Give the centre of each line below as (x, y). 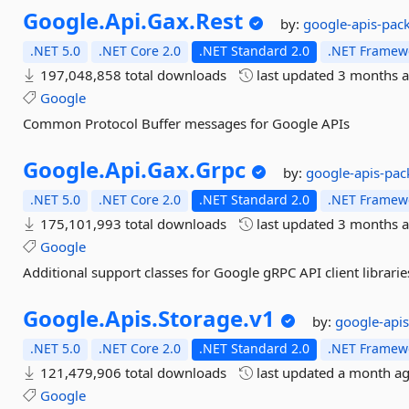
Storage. (204, 318)
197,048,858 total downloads (132, 75)
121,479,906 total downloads (132, 372)
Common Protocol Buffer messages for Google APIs (187, 123)
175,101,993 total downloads (132, 224)
